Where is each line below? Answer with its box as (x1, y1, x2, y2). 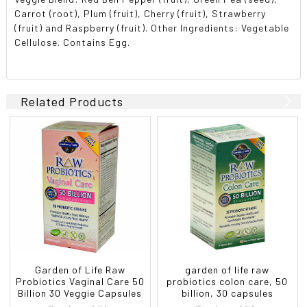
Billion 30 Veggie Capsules (18, 286, 143, 299)
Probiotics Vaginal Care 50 (15, 275, 145, 287)
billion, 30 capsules (181, 286, 273, 299)
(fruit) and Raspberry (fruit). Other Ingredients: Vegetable (14, 21, 290, 34)
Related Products (21, 93, 124, 109)
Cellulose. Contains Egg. (14, 36, 131, 48)
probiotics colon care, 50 (167, 275, 288, 287)
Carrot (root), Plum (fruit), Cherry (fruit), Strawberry (14, 7, 267, 19)
